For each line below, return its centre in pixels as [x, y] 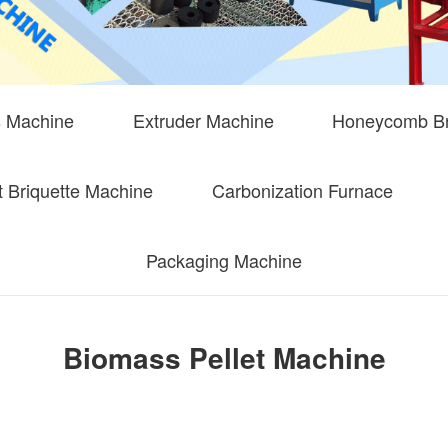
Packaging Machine [224, 260]
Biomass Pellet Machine [224, 358]
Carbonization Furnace [302, 190]
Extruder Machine [203, 120]
